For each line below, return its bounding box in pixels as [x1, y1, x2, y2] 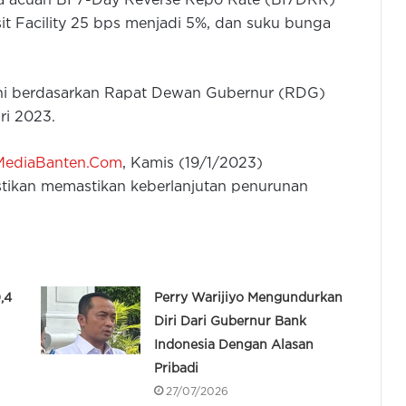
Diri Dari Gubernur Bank [153, 316, 306, 328]
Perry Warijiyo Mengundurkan [153, 293, 343, 304]
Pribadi [153, 363, 198, 375]
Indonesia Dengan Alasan [153, 340, 314, 352]
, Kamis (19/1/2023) [122, 157, 263, 171]
